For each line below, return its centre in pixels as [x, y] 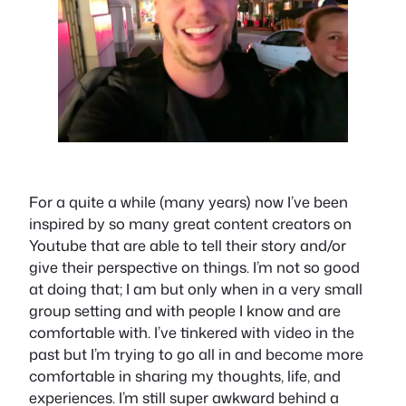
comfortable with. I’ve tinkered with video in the [192, 333]
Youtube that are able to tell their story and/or [188, 246]
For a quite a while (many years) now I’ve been [188, 202]
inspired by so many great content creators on [190, 224]
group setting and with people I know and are [185, 311]
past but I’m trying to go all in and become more [196, 354]
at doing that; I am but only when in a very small [196, 289]
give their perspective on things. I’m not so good [194, 267]
